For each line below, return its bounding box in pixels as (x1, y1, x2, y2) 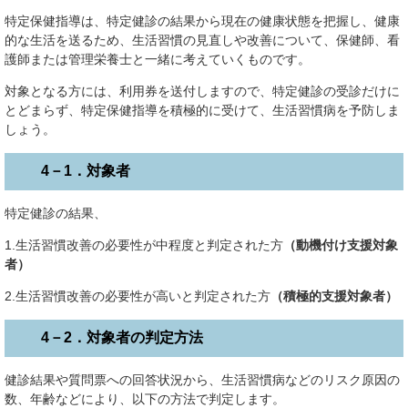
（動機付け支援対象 (283, 237, 398, 252)
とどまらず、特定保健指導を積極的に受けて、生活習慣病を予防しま (5, 102, 400, 117)
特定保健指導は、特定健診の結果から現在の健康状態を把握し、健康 (5, 13, 400, 28)
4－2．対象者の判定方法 (41, 330, 203, 346)
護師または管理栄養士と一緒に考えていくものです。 (5, 51, 311, 66)
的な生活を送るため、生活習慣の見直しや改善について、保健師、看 (5, 32, 400, 47)
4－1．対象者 (41, 163, 130, 179)
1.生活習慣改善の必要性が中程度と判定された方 (5, 237, 283, 252)
